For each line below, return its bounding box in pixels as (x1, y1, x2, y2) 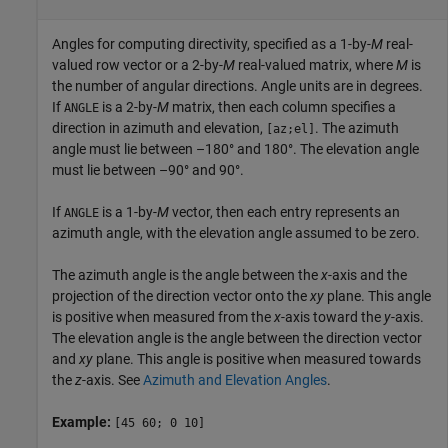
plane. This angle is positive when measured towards (93, 351, 421, 368)
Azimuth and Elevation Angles (143, 372, 327, 389)
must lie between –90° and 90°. (52, 162, 244, 179)
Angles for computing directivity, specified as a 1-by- (52, 36, 371, 53)
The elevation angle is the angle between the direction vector (52, 330, 422, 347)
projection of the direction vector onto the (52, 288, 310, 305)
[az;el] (266, 122, 315, 137)
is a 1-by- (99, 204, 157, 221)
